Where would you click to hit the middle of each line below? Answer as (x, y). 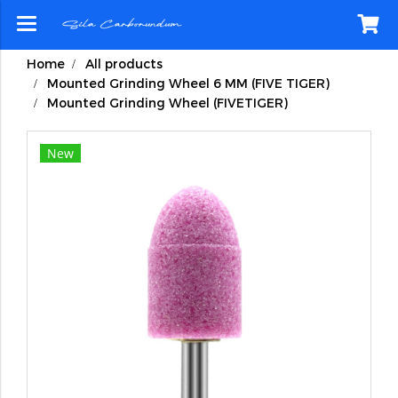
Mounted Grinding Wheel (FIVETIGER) (167, 103)
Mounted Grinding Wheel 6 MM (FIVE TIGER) (188, 83)
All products (124, 64)
